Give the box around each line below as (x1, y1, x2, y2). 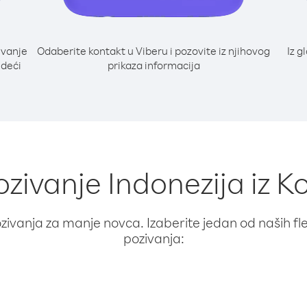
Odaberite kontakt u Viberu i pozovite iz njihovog (37, 44, 270, 58)
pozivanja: (123, 230, 184, 247)
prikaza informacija (107, 58, 200, 72)
